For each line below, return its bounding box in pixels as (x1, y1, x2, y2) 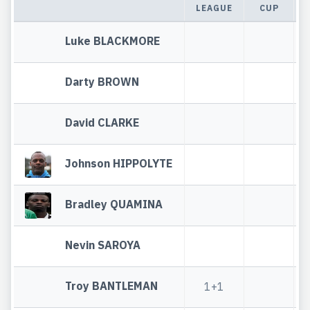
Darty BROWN (65, 74, 140, 89)
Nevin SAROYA (65, 237, 141, 252)
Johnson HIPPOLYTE (65, 156, 173, 170)
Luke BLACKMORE (65, 33, 161, 48)
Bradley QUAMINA (65, 197, 163, 211)
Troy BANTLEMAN (65, 278, 158, 293)
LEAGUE (196, 2, 232, 13)
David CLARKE (65, 115, 140, 129)
